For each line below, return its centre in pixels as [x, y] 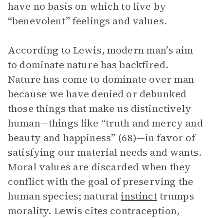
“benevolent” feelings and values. [87, 21]
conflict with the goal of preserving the [100, 182]
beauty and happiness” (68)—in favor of [101, 138]
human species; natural [64, 196]
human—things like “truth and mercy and [105, 123]
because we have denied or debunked [97, 94]
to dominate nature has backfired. [88, 65]
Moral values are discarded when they [100, 167]
